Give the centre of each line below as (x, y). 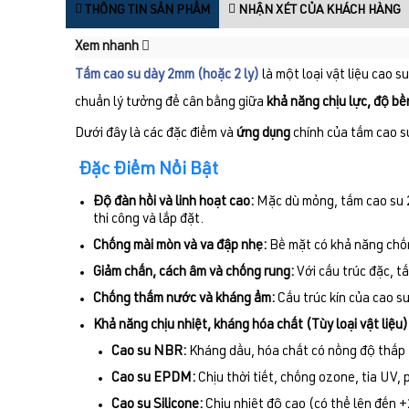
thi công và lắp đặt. (148, 220)
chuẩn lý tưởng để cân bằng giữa (171, 103)
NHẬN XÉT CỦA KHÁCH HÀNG (318, 10)
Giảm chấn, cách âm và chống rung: (194, 273)
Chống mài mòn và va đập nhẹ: (180, 246)
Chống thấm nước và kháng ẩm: (184, 299)
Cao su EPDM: (153, 379)
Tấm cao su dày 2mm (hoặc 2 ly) (167, 76)
